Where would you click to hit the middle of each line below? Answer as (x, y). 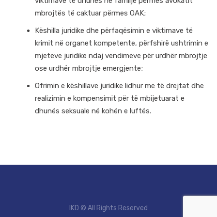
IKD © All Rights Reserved (108, 208)
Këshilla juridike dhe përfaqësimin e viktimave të (114, 31)
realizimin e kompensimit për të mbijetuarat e (110, 99)
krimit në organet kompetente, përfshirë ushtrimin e (122, 43)
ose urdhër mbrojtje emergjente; (89, 69)
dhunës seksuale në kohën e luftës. (93, 111)
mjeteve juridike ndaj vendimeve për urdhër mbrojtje (121, 56)
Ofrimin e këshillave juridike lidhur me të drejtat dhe (119, 86)
